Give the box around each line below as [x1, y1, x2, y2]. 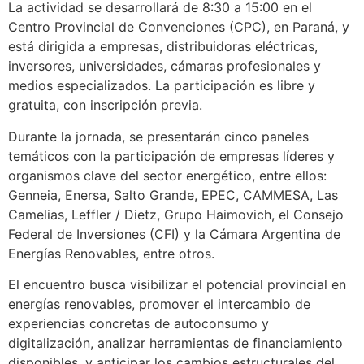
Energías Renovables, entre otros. [8, 245, 214, 262]
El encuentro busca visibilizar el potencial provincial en [8, 276, 346, 293]
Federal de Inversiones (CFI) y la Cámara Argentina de [8, 225, 340, 242]
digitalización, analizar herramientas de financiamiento [8, 335, 343, 352]
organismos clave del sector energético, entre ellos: [8, 167, 327, 184]
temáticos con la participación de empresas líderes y [8, 147, 335, 164]
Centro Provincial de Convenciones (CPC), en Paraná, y [8, 19, 349, 36]
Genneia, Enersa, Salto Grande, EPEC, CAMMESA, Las [8, 186, 338, 203]
